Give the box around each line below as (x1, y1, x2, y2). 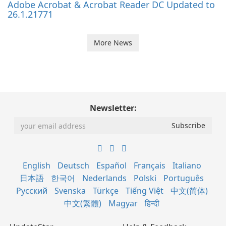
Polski (134, 173, 156, 184)
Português (163, 173, 204, 184)
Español (96, 160, 127, 172)
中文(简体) (170, 185, 208, 197)
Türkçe (92, 185, 119, 197)
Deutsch (57, 160, 89, 172)
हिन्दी (145, 198, 159, 209)
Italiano (172, 160, 201, 172)
